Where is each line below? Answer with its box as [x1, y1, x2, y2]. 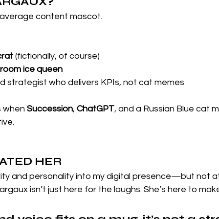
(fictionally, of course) [13, 51, 100, 61]
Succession [27, 104, 73, 113]
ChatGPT [77, 104, 114, 113]
